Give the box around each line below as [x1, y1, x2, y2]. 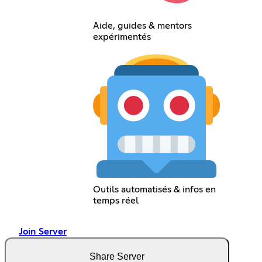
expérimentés [92, 32, 151, 42]
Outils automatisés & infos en [92, 184, 216, 194]
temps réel [92, 195, 139, 205]
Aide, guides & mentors [92, 21, 192, 31]
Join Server [19, 226, 67, 236]
